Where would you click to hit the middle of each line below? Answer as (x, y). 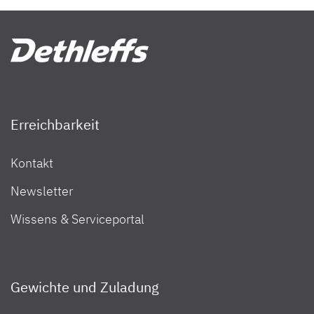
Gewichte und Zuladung (85, 287)
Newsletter (42, 191)
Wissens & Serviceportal (77, 219)
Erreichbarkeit (55, 124)
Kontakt (32, 163)
